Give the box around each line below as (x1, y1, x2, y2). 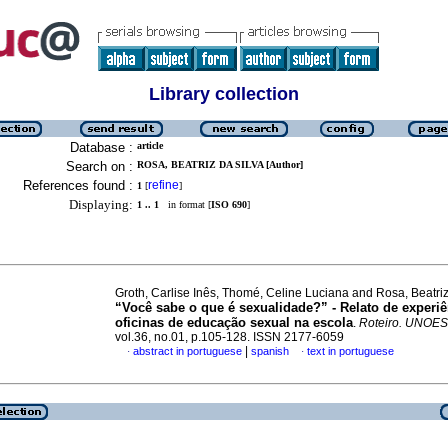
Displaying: (69, 197, 133, 212)
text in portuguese (307, 345, 394, 357)
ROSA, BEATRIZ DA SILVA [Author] (137, 159, 303, 170)
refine (148, 178, 179, 192)
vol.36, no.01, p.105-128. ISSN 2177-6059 (115, 330, 344, 344)
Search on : (66, 159, 133, 174)
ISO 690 (211, 199, 247, 210)
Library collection (149, 84, 299, 104)
